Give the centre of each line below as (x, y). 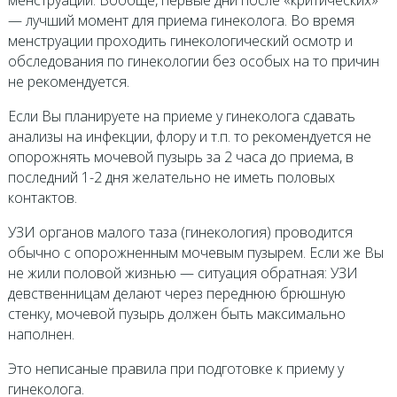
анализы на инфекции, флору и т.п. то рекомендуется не (189, 136)
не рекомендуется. (68, 81)
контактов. (42, 197)
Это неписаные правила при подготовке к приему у (175, 368)
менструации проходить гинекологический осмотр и (180, 40)
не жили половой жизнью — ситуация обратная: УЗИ (183, 272)
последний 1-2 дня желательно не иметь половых (171, 177)
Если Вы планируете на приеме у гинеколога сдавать (181, 116)
